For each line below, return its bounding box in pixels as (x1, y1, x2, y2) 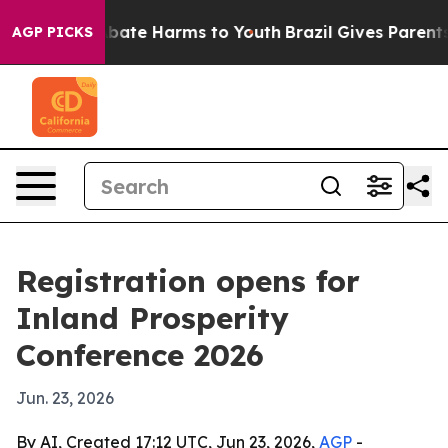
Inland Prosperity (16, 299, 289, 337)
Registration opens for (16, 262, 360, 300)
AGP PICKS (12, 23, 93, 41)
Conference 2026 (16, 336, 264, 374)
